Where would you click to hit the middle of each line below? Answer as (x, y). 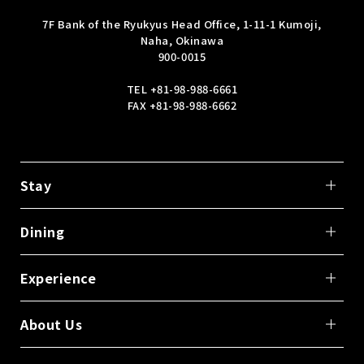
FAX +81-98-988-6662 (182, 105)
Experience (58, 277)
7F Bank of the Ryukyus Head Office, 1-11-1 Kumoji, (182, 24)
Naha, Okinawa (182, 40)
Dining (43, 231)
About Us (52, 324)
